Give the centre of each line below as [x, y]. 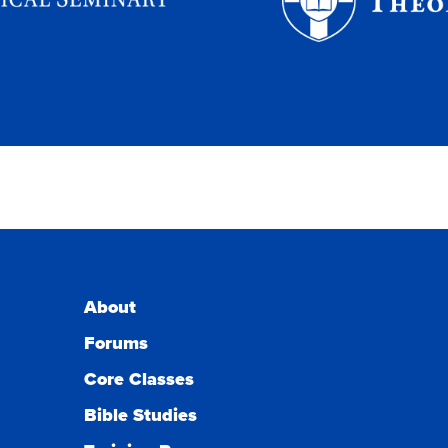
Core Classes [139, 378]
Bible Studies [140, 414]
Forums [116, 342]
